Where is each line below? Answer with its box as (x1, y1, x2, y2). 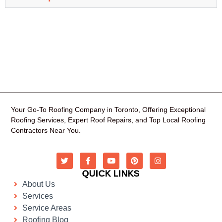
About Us (22, 180, 55, 189)
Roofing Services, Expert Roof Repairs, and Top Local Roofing (11, 115, 206, 124)
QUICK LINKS (82, 169, 140, 179)
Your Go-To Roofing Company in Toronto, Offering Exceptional (11, 105, 206, 113)
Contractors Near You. (11, 126, 81, 134)
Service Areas (22, 204, 71, 213)
